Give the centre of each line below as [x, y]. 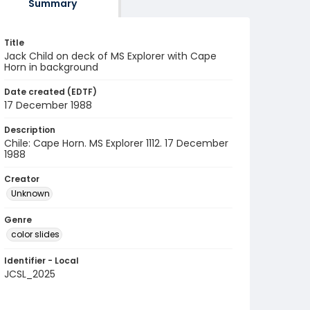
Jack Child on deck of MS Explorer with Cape [110, 56]
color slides [35, 234]
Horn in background [51, 67]
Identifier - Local [42, 261]
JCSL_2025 [30, 274]
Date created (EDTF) [51, 92]
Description [30, 130]
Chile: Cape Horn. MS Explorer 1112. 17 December [116, 143]
